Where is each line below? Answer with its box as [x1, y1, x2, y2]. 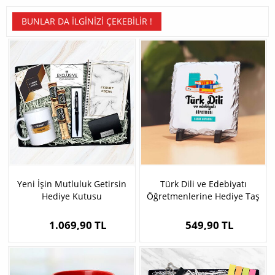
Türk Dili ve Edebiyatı [160, 178, 247, 190]
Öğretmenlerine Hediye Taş [147, 190, 260, 203]
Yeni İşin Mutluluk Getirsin [17, 178, 126, 190]
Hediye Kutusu [42, 190, 102, 203]
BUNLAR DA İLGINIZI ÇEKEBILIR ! [21, 15, 152, 28]
